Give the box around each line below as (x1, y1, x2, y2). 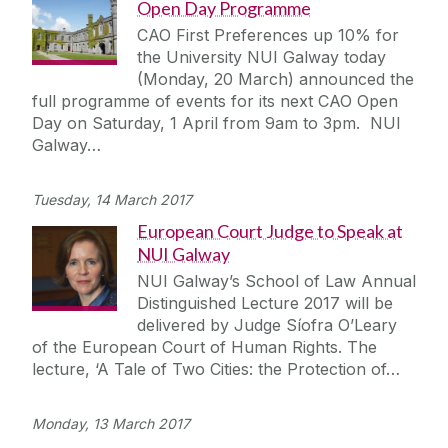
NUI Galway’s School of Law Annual (137, 271, 416, 292)
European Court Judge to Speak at (137, 220, 403, 243)
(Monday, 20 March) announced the (137, 69, 414, 90)
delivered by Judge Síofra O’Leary (137, 315, 397, 336)
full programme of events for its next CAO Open (32, 91, 398, 112)
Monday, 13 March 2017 (32, 415, 190, 433)
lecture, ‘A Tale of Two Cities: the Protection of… (32, 359, 400, 380)
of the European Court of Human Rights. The (32, 337, 377, 358)
